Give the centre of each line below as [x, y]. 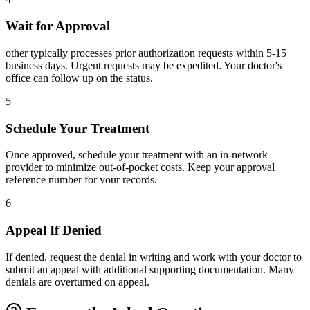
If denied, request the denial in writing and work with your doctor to [154, 257]
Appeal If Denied [54, 230]
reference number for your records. [81, 180]
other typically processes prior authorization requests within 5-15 [146, 53]
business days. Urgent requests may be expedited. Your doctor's [144, 65]
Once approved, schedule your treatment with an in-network [137, 155]
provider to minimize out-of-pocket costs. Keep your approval [140, 167]
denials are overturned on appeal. [77, 282]
